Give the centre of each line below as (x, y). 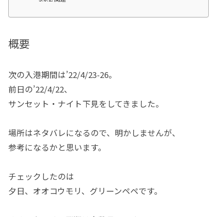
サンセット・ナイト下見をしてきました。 (86, 104)
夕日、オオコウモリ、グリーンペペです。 (85, 191)
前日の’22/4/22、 (40, 89)
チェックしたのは (41, 177)
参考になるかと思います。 (57, 147)
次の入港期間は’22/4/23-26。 (62, 75)
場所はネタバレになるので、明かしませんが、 (94, 133)
